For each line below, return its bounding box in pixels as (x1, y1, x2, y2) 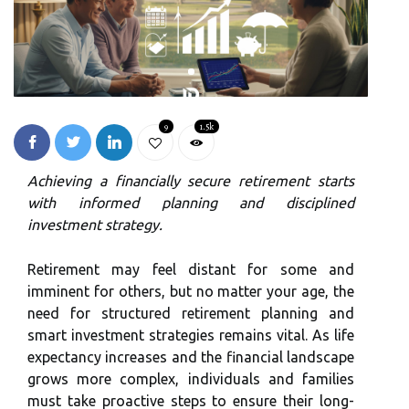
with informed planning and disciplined (27, 194, 354, 211)
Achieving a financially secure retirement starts (27, 172, 354, 189)
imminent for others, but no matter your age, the (27, 282, 354, 299)
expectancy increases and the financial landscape (27, 348, 354, 365)
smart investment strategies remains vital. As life (27, 326, 354, 343)
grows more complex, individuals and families (27, 370, 354, 387)
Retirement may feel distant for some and (27, 260, 354, 278)
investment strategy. (27, 215, 163, 233)
